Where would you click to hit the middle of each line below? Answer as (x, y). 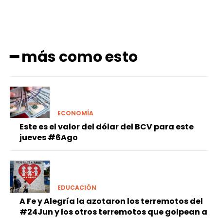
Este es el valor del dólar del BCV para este (107, 127)
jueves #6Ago (49, 138)
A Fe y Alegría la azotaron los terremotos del (111, 201)
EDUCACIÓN (77, 187)
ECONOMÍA (75, 113)
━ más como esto (74, 57)
